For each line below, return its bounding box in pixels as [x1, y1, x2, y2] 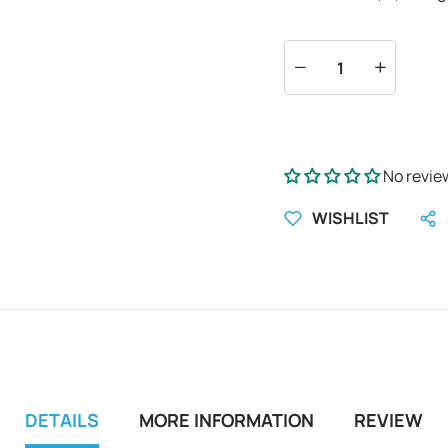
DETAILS [25, 408, 99, 432]
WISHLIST [312, 207, 389, 229]
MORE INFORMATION [139, 408, 314, 432]
